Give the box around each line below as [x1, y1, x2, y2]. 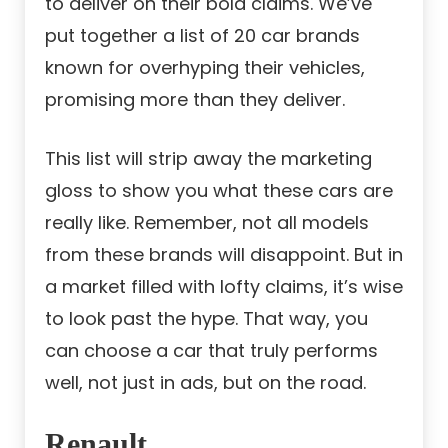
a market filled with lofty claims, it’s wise [45, 274, 403, 300]
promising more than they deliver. [45, 87, 345, 113]
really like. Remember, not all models [45, 210, 369, 236]
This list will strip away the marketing [45, 146, 372, 172]
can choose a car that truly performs [45, 338, 378, 364]
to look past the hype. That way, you [45, 306, 368, 332]
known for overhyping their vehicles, [45, 55, 365, 81]
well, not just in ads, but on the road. [45, 370, 366, 396]
